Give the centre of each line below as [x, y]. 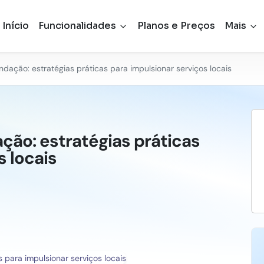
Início [15, 26]
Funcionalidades [78, 26]
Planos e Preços [176, 26]
